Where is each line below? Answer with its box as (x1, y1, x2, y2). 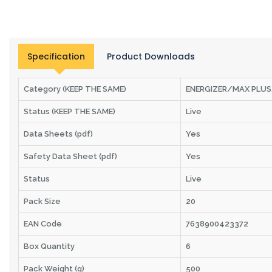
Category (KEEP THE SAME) (24, 84, 126, 93)
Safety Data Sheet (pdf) (24, 152, 117, 161)
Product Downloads (107, 50, 195, 63)
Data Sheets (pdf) (24, 129, 93, 138)
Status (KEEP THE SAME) (24, 107, 115, 116)
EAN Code (24, 219, 62, 228)
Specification (27, 50, 85, 63)
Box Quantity (24, 242, 75, 251)
